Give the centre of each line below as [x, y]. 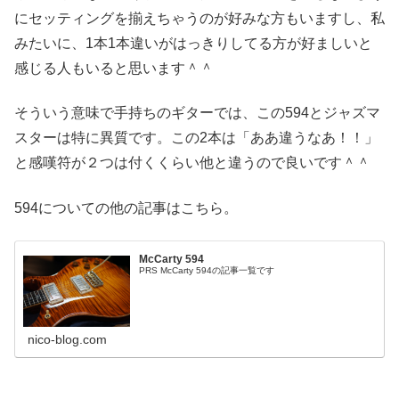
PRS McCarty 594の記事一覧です [207, 270]
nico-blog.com [68, 339]
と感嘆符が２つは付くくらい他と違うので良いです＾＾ [192, 163]
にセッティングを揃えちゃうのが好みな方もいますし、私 [199, 18]
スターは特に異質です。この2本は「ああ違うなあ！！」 [196, 138]
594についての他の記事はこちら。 [126, 208]
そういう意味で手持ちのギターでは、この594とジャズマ [197, 113]
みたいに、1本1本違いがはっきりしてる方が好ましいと [193, 43]
